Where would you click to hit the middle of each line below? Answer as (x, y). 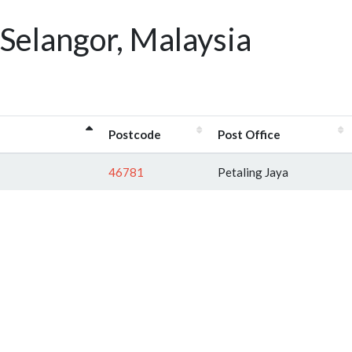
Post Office (249, 134)
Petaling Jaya (253, 172)
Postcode (135, 134)
